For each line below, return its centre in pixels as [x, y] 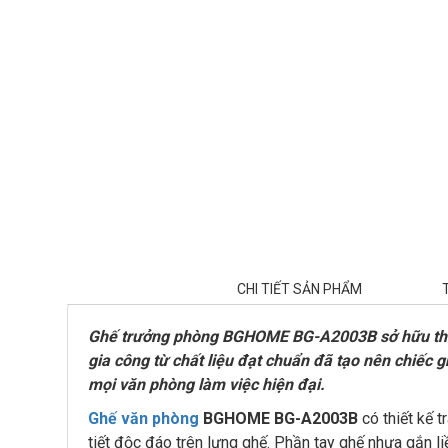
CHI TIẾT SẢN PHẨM [300, 289]
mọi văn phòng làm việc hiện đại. [206, 384]
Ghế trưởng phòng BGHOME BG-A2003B [234, 336]
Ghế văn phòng [143, 418]
